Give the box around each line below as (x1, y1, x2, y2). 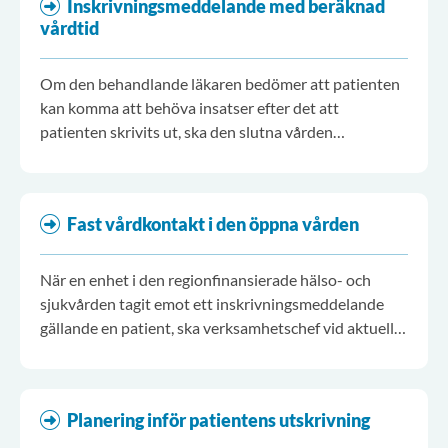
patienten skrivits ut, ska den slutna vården (40, 122, 333, 141)
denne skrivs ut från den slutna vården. (40, 366, 304, 385)
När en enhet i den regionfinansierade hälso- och (40, 270, 371, 289)
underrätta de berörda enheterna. (40, 146, 270, 165)
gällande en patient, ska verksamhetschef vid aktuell (40, 318, 394, 337)
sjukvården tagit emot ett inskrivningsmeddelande (40, 294, 384, 313)
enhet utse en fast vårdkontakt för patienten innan (40, 342, 385, 361)
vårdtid (40, 17, 99, 39)
